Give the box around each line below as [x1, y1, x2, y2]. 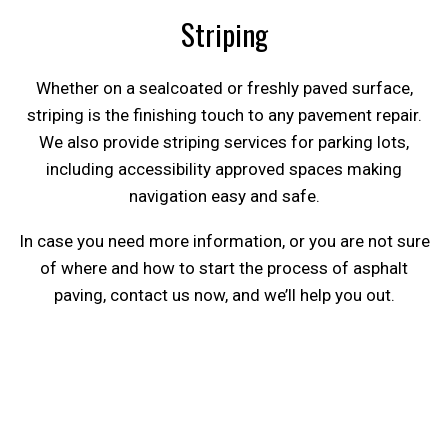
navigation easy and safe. [128, 185, 320, 206]
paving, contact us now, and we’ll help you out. [53, 284, 395, 305]
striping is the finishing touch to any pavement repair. [26, 104, 422, 125]
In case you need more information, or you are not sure [18, 230, 430, 251]
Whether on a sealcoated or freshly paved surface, [35, 77, 413, 98]
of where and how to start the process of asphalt [40, 257, 408, 278]
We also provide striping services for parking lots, [39, 131, 409, 152]
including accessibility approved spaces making [46, 158, 402, 179]
